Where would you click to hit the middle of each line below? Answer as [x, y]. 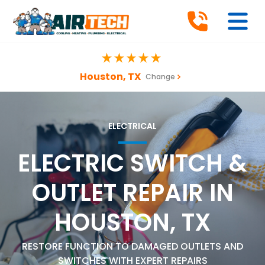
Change [160, 76]
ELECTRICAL [132, 126]
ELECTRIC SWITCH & [132, 163]
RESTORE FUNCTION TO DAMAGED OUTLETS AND [132, 246]
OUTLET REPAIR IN [132, 193]
